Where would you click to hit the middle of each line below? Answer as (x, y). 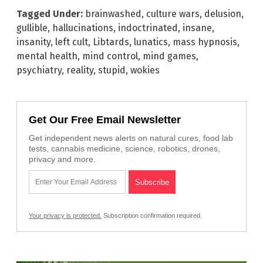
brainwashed (113, 14)
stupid (112, 70)
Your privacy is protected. (65, 216)
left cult (72, 42)
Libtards (111, 42)
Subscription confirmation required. (152, 216)
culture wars (173, 14)
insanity (33, 42)
